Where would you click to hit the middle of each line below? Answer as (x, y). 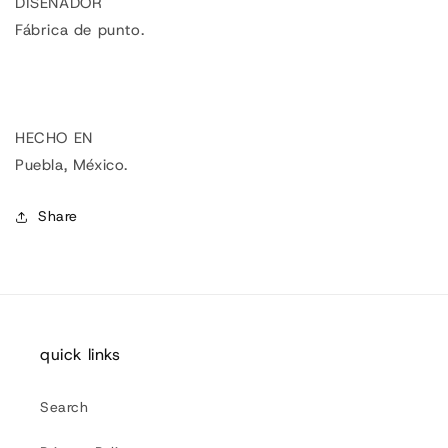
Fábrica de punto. (80, 30)
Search (64, 407)
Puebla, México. (71, 165)
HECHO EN (54, 138)
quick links (80, 355)
